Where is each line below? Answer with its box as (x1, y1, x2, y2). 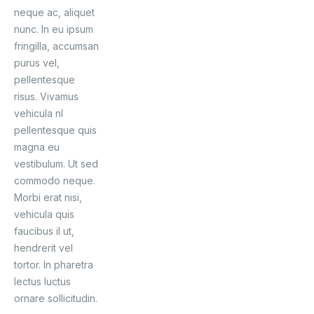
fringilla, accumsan (14, 40, 99, 52)
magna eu (14, 141, 60, 153)
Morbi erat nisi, (14, 191, 82, 203)
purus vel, (14, 57, 60, 69)
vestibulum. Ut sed (14, 158, 98, 170)
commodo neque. (14, 175, 95, 186)
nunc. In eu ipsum (14, 23, 93, 35)
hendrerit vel (14, 242, 73, 254)
